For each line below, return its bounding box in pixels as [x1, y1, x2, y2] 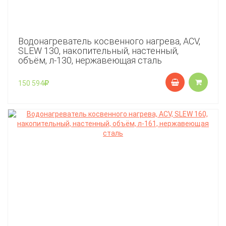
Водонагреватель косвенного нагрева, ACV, [18, 36, 200, 46]
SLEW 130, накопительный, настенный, [18, 45, 179, 56]
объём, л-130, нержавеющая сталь [18, 55, 162, 66]
